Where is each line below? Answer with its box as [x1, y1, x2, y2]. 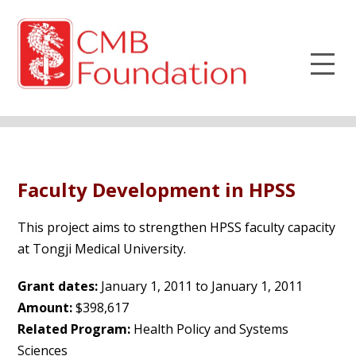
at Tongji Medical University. [17, 240, 187, 257]
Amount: [17, 299, 73, 316]
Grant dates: [17, 277, 99, 295]
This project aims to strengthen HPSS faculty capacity [17, 219, 336, 236]
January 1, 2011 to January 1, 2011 [98, 277, 304, 295]
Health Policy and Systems [130, 320, 289, 338]
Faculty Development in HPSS [17, 176, 296, 203]
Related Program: [17, 320, 131, 338]
